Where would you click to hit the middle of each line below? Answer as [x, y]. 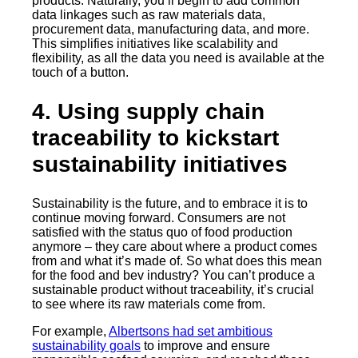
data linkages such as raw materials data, [149, 15]
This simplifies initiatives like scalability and [155, 44]
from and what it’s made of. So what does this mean [177, 261]
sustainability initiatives [160, 165]
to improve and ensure [205, 345]
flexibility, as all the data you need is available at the [178, 58]
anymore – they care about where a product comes [175, 246]
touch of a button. [80, 73]
